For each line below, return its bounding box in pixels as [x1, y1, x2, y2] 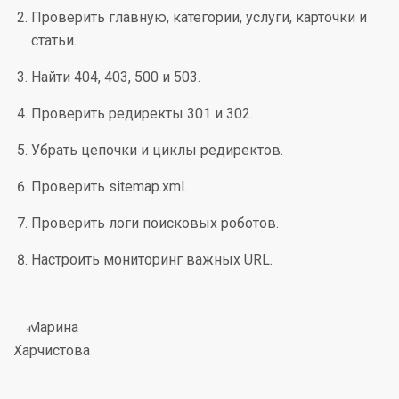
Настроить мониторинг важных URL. [31, 251, 273, 268]
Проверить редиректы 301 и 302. [31, 105, 253, 122]
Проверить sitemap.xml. [31, 178, 187, 195]
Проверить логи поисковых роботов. [31, 215, 279, 232]
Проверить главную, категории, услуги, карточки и [31, 9, 367, 26]
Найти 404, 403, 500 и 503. [31, 69, 200, 85]
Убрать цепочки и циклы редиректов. [31, 142, 283, 159]
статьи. [31, 32, 77, 49]
